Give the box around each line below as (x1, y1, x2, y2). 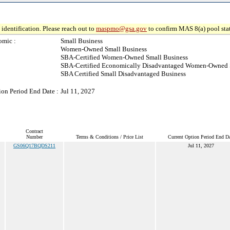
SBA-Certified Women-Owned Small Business (61, 53, 188, 61)
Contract (26, 128, 43, 134)
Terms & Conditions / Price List (76, 134, 143, 140)
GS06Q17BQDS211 (13, 143, 55, 148)
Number (26, 134, 43, 140)
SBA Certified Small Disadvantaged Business (61, 70, 186, 78)
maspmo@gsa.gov (96, 25, 147, 32)
